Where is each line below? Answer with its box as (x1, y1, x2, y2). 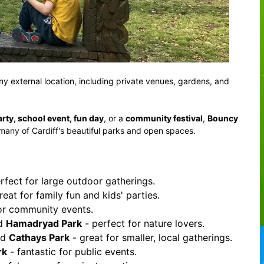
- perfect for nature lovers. (81, 217, 204, 229)
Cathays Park (8, 232, 70, 243)
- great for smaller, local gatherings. (69, 232, 232, 243)
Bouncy (207, 113, 238, 123)
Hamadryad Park (5, 217, 82, 229)
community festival (125, 113, 203, 123)
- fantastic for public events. (6, 246, 137, 258)
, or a (103, 113, 126, 123)
